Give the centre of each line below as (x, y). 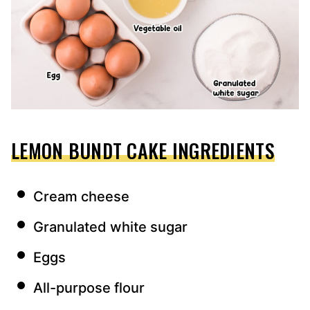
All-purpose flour (89, 288)
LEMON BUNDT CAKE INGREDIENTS (143, 151)
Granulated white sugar (110, 227)
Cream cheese (81, 197)
